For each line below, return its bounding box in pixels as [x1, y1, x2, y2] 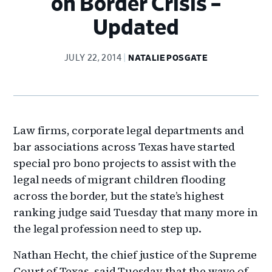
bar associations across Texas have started [13, 138, 236, 154]
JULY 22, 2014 [64, 53, 121, 63]
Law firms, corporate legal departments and [13, 122, 245, 138]
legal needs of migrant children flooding [13, 171, 226, 187]
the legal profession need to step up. [13, 220, 202, 236]
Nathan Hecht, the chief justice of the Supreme [13, 246, 257, 262]
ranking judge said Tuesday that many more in [13, 204, 258, 220]
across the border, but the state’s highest [13, 188, 225, 203]
